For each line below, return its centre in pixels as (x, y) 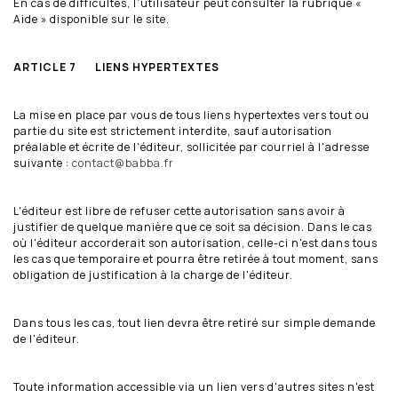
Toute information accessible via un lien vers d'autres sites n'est (194, 386)
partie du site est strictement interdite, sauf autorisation (173, 131)
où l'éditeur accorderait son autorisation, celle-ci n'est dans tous (195, 243)
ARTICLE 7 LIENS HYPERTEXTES (116, 67)
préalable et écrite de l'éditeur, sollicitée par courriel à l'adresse (191, 147)
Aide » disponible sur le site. (92, 19)
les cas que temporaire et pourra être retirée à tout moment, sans (196, 259)
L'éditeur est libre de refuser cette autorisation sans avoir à (179, 211)
